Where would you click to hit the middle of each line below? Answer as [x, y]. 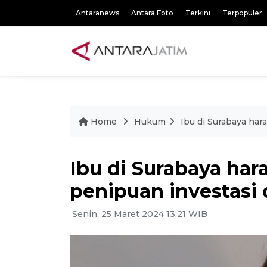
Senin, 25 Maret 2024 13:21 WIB [139, 214]
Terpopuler [242, 13]
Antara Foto [152, 13]
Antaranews [97, 13]
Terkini [198, 13]
